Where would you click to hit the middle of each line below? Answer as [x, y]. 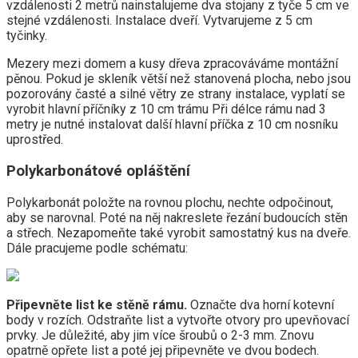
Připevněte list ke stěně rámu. [97, 304]
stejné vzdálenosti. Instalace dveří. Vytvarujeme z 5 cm [159, 21]
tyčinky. [27, 36]
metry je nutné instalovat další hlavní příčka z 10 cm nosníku [172, 125]
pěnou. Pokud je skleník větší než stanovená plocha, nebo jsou [179, 79]
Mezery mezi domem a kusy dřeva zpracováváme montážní [172, 64]
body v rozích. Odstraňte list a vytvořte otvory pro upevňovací [178, 320]
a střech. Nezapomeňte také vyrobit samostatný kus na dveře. [179, 233]
